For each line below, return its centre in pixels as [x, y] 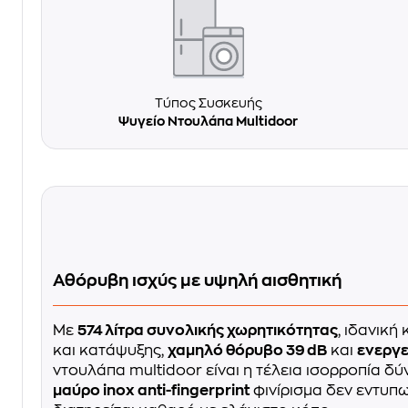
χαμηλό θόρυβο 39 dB [247, 351]
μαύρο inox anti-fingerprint [151, 391]
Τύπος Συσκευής [208, 103]
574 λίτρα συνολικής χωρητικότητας [208, 331]
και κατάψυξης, [110, 351]
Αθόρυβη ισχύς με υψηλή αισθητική [197, 281]
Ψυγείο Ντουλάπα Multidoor [209, 122]
